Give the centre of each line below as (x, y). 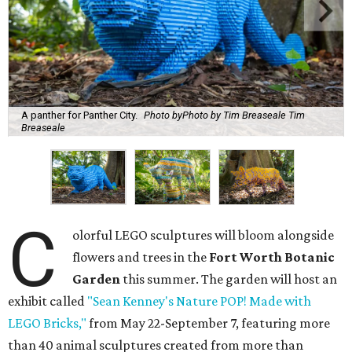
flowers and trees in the (141, 257)
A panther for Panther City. (79, 115)
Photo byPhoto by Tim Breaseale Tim (224, 115)
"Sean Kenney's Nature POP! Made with (199, 301)
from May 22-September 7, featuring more (208, 323)
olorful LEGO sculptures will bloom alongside (203, 235)
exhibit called (48, 301)
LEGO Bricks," (47, 323)
